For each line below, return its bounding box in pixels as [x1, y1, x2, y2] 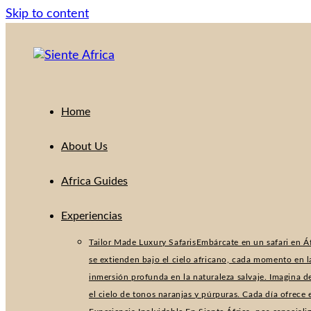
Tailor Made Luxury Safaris [89, 238, 196, 246]
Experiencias [61, 210, 122, 221]
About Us [61, 141, 108, 152]
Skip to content [6, 8, 89, 20]
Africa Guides [61, 176, 128, 187]
